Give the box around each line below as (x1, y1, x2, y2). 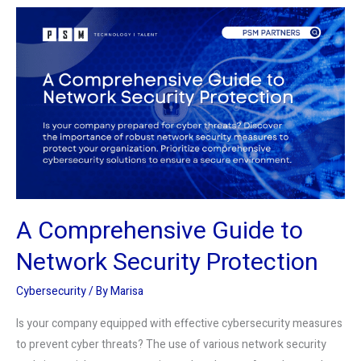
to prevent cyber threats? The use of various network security (16, 335, 326, 353)
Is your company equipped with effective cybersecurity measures (16, 314, 342, 332)
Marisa (110, 283, 143, 300)
